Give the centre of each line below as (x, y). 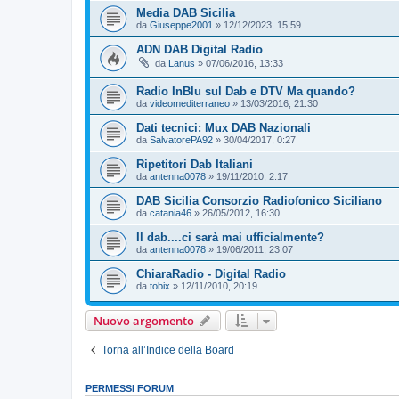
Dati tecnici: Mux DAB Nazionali (224, 127)
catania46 (171, 212)
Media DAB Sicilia (186, 12)
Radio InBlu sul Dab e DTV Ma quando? (246, 91)
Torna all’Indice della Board (168, 350)
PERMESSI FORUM (130, 389)
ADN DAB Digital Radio (199, 49)
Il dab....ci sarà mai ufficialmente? (230, 237)
